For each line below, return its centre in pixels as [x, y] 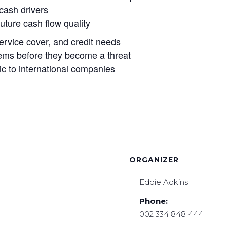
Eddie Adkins [164, 182]
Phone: [154, 201]
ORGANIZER [154, 159]
